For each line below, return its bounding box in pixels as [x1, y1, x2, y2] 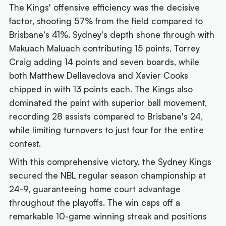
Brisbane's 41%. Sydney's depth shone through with [9, 29, 215, 40]
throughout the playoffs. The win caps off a [9, 197, 181, 208]
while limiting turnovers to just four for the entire [9, 125, 204, 136]
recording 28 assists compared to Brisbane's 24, [9, 111, 203, 122]
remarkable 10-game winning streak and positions [9, 210, 207, 221]
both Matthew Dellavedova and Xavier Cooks [9, 70, 189, 81]
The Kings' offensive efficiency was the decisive [9, 2, 200, 13]
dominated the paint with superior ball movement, [9, 97, 207, 108]
